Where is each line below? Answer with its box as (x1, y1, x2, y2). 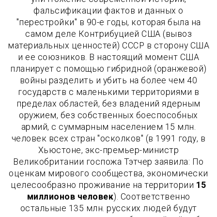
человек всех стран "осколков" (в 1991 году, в (11, 133, 206, 143)
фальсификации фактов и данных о (33, 5, 184, 15)
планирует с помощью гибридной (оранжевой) (10, 63, 207, 74)
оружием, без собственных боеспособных (19, 110, 198, 120)
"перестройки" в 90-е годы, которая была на (16, 17, 201, 27)
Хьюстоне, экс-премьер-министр (38, 145, 179, 155)
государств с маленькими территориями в (18, 87, 199, 97)
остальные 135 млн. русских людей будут (20, 203, 197, 213)
